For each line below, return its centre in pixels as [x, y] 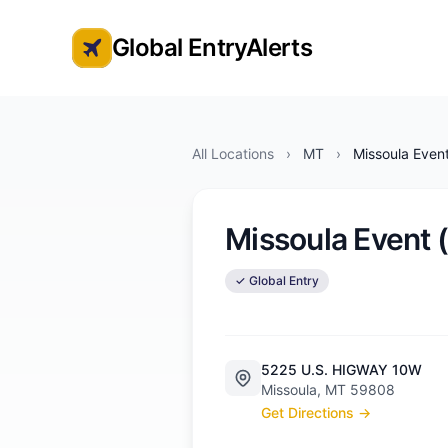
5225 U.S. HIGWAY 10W [341, 369]
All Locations [233, 153]
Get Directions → [316, 412]
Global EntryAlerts [212, 47]
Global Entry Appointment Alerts [194, 58]
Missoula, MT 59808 [328, 389]
